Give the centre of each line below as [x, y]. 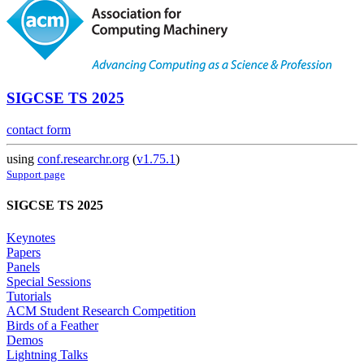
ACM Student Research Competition [101, 310]
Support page [36, 175]
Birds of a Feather [52, 325]
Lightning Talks [47, 354]
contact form [39, 130]
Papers [24, 252]
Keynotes [31, 237]
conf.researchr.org [83, 159]
